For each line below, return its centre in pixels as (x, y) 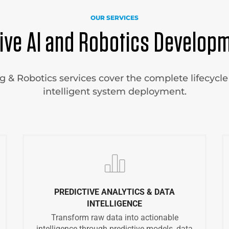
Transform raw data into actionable (114, 218)
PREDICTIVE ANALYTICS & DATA (114, 192)
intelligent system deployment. (114, 91)
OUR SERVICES (114, 18)
